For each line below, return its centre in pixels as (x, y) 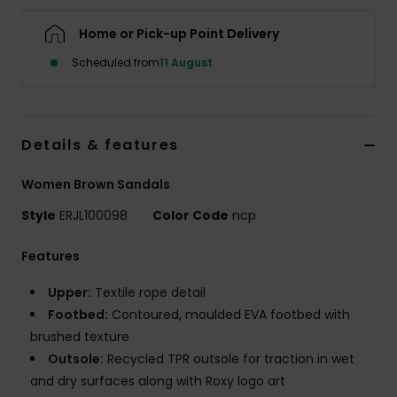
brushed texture (80, 337)
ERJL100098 (93, 216)
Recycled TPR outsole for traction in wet (229, 359)
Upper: (70, 293)
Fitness (343, 148)
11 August (186, 63)
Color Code (191, 216)
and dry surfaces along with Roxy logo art (158, 381)
